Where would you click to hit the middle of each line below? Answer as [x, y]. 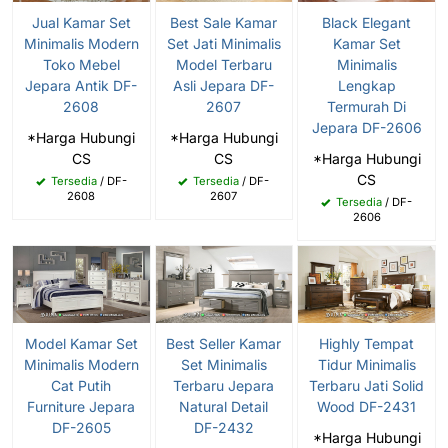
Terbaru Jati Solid [367, 386]
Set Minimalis [223, 365]
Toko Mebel [81, 64]
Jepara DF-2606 [366, 128]
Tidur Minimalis [366, 365]
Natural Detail [224, 407]
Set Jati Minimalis [223, 44]
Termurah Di [367, 107]
